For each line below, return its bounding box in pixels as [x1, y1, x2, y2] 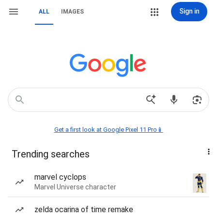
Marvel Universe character [34, 183, 116, 191]
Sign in [179, 7, 200, 15]
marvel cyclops [34, 172, 86, 182]
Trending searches [12, 148, 90, 160]
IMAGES [61, 8, 84, 15]
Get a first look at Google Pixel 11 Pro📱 [54, 126, 163, 133]
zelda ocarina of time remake [34, 205, 133, 214]
